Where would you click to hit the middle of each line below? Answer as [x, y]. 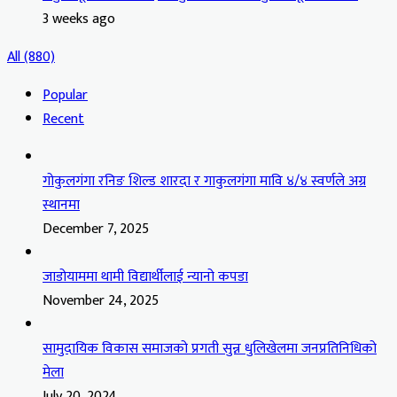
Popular [65, 95]
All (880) [31, 57]
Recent [63, 119]
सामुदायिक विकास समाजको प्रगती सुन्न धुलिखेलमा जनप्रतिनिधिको [210, 348]
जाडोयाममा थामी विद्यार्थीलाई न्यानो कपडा [145, 276]
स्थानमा [61, 205]
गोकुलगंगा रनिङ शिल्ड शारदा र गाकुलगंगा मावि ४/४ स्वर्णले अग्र [204, 181]
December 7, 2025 [96, 229]
